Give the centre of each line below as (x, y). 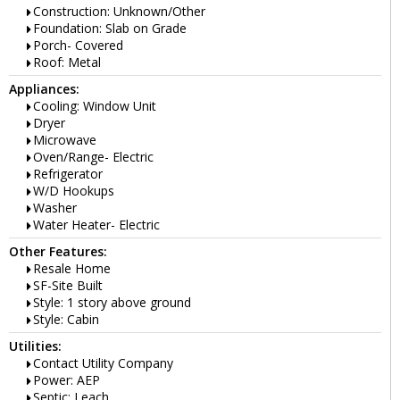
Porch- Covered (78, 46)
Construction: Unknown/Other (119, 12)
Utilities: (35, 346)
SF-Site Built (68, 286)
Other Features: (58, 252)
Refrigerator (68, 174)
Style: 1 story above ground (112, 303)
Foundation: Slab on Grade (110, 29)
